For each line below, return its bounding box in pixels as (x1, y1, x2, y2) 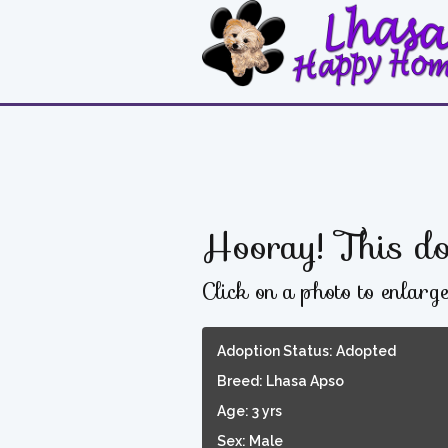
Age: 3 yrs (217, 402, 282, 419)
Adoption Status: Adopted (217, 342, 396, 359)
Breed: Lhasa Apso (217, 372, 344, 389)
